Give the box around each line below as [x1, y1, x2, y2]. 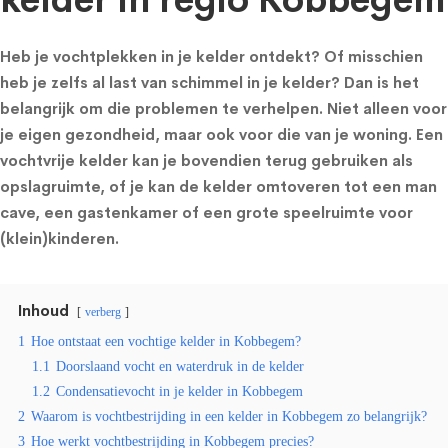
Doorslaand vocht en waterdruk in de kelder [56, 359, 304, 374]
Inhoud [18, 301, 69, 320]
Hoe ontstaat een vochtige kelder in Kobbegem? [31, 334, 301, 349]
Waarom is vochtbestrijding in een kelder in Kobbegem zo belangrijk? [31, 409, 427, 424]
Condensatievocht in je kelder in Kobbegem [56, 384, 303, 399]
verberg [85, 305, 121, 319]
